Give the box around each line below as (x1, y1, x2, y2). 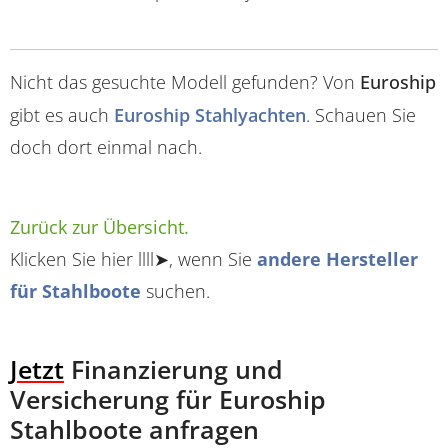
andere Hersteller (257, 247, 418, 271)
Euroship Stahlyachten (114, 103, 306, 127)
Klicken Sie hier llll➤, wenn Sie (10, 247, 257, 271)
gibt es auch (10, 103, 114, 127)
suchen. (141, 279, 210, 303)
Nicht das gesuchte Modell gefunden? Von (10, 70, 360, 94)
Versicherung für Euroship (10, 382, 326, 416)
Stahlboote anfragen (10, 412, 259, 446)
